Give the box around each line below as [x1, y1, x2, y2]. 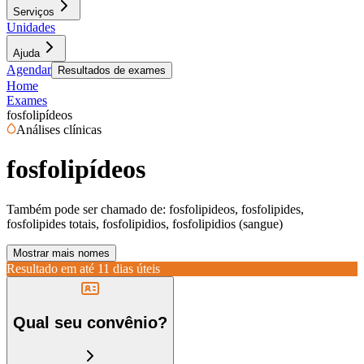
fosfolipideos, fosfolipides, [169, 201, 304, 216]
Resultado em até [6, 261, 94, 275]
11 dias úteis [97, 261, 160, 275]
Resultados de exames [58, 64, 166, 76]
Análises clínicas [16, 123, 102, 136]
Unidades [6, 20, 55, 34]
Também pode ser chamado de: [6, 201, 166, 216]
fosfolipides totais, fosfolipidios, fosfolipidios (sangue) [6, 216, 283, 231]
